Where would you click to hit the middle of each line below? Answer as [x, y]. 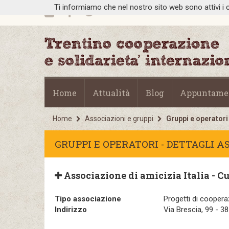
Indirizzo [71, 210]
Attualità [111, 93]
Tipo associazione [88, 199]
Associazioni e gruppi [119, 119]
